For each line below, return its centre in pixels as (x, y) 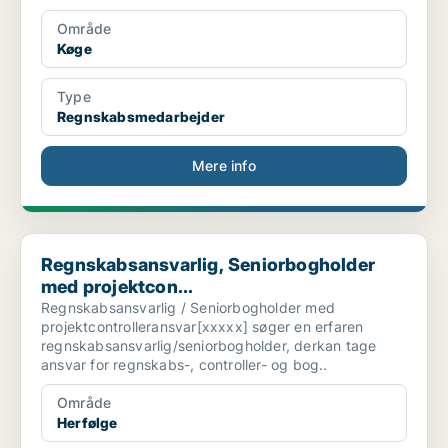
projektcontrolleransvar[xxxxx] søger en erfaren (202, 327)
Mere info (224, 166)
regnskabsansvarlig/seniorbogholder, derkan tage (209, 346)
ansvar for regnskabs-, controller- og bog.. (184, 365)
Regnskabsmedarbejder (141, 117)
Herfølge (87, 423)
